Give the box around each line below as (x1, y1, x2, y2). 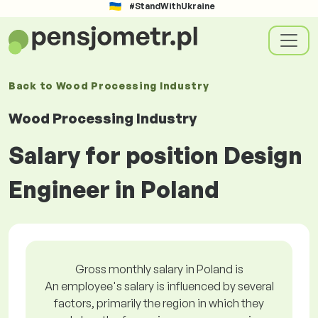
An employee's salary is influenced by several (44, 279, 274, 293)
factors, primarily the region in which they (54, 296, 264, 310)
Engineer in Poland (9, 175, 219, 204)
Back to (9, 79, 56, 92)
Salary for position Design (9, 141, 302, 170)
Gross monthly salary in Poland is (75, 262, 243, 276)
